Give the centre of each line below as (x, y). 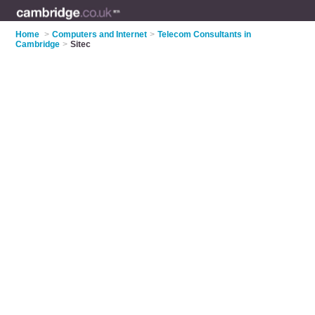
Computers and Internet (100, 34)
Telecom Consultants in (205, 34)
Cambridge (38, 44)
